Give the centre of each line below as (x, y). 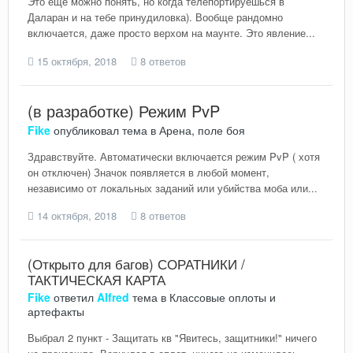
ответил (74, 297)
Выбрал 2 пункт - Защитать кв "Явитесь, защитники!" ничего (172, 338)
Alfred (113, 297)
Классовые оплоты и (223, 297)
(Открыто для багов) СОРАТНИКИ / (136, 264)
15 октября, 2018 (77, 61)
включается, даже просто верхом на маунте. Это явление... (171, 32)
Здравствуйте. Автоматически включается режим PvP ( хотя (174, 156)
